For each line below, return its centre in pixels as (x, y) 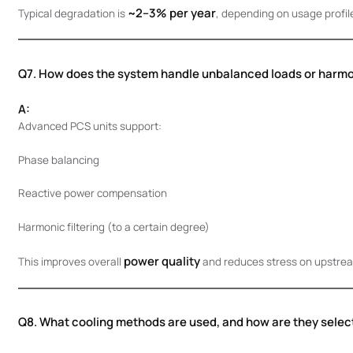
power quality (162, 261)
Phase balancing (58, 160)
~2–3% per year (171, 13)
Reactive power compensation (92, 193)
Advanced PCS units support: (89, 126)
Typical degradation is (72, 13)
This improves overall (71, 261)
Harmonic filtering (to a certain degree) (113, 227)
